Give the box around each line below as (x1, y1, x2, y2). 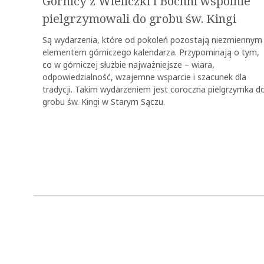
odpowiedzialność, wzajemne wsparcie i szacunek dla (42, 71, 246, 84)
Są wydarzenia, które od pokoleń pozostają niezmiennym (42, 34, 262, 47)
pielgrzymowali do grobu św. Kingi (42, 10, 236, 28)
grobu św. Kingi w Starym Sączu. (42, 95, 165, 108)
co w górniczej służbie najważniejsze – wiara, (42, 58, 214, 71)
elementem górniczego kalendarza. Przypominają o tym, (42, 46, 259, 59)
